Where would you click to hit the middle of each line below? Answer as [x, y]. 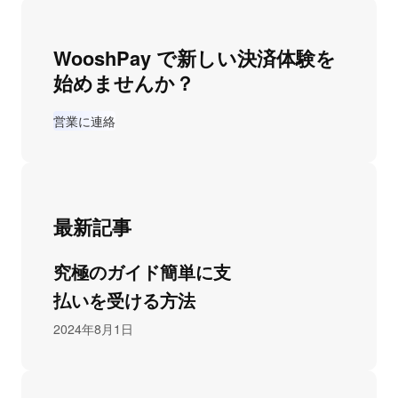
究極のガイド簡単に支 [142, 272]
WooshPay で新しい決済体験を [195, 57]
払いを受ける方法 [124, 300]
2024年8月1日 [93, 329]
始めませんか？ [124, 82]
